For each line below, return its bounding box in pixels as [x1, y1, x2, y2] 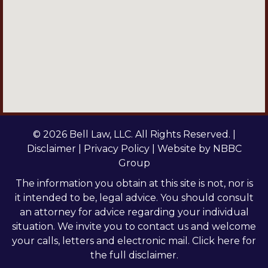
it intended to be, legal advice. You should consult [14, 192, 254, 204]
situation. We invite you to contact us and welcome [12, 221, 256, 233]
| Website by [149, 143, 213, 155]
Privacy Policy [83, 143, 150, 155]
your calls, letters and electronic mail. [12, 235, 192, 247]
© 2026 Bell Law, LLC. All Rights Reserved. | [32, 129, 236, 141]
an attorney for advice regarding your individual [19, 206, 249, 218]
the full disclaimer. [90, 249, 178, 261]
